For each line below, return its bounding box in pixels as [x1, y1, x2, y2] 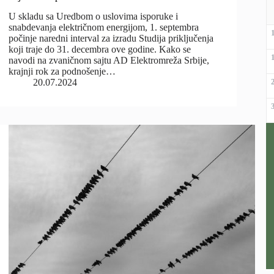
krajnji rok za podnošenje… [9, 66, 116, 77]
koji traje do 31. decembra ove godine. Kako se [9, 44, 191, 55]
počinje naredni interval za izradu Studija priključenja [9, 33, 214, 44]
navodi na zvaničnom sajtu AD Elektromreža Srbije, [9, 55, 210, 66]
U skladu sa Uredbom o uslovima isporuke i [9, 11, 179, 22]
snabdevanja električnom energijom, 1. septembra [9, 22, 199, 33]
